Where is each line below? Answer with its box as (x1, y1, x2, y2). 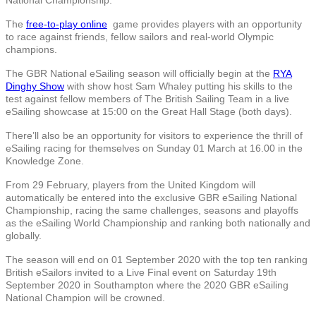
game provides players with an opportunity (107, 18, 302, 30)
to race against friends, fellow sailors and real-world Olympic (6, 30, 274, 42)
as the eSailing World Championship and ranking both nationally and (6, 217, 310, 229)
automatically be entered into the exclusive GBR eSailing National (6, 191, 297, 203)
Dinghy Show (6, 80, 64, 92)
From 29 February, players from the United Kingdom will (6, 178, 255, 190)
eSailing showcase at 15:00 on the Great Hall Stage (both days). (6, 105, 292, 117)
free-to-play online (26, 18, 107, 30)
